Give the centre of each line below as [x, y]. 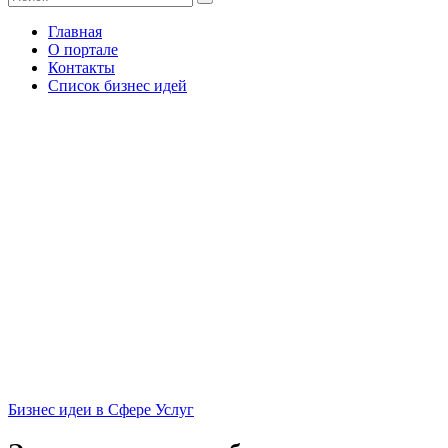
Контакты [81, 68]
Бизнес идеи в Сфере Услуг [101, 410]
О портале [83, 50]
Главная [75, 32]
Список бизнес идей [117, 86]
